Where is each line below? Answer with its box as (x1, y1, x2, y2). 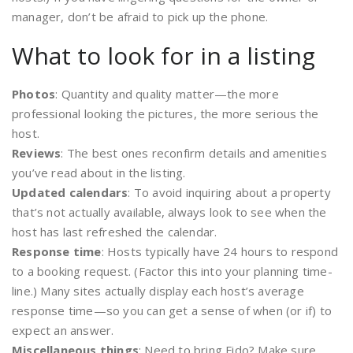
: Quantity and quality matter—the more (55, 86, 279, 102)
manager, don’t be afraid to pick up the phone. (12, 9, 269, 24)
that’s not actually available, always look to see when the (12, 204, 327, 220)
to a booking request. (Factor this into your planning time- (12, 263, 333, 279)
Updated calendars (12, 184, 128, 200)
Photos (12, 86, 56, 102)
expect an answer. (12, 322, 114, 338)
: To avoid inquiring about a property (128, 184, 331, 200)
